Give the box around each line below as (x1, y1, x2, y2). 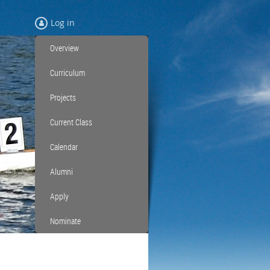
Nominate (50, 215, 81, 227)
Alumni (50, 166, 73, 177)
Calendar (50, 141, 78, 152)
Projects (50, 92, 76, 103)
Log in (51, 17, 75, 28)
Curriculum (50, 67, 85, 78)
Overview (50, 42, 79, 54)
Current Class (50, 116, 92, 128)
